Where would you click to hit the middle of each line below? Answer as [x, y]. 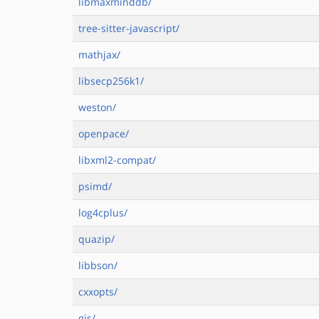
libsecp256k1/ [111, 81]
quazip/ [96, 239]
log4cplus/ [103, 213]
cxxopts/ [98, 292]
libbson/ [98, 265]
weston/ [97, 107]
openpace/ [104, 134]
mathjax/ [99, 54]
